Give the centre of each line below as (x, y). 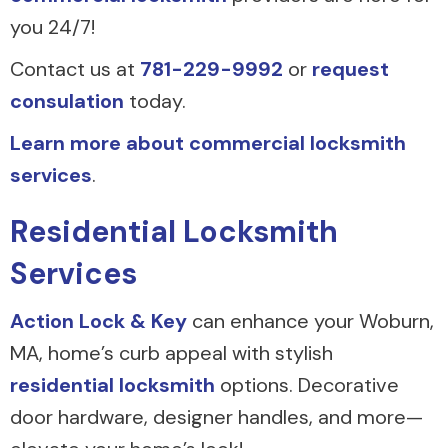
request (350, 68)
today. (155, 100)
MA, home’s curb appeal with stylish (171, 352)
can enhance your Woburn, (310, 320)
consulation (67, 100)
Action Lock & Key (98, 320)
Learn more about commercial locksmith (208, 142)
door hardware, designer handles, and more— (216, 416)
